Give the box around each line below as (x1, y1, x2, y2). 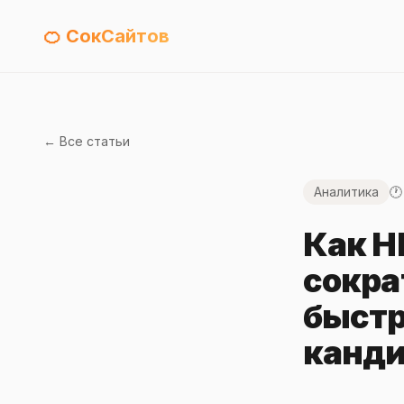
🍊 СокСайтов (43, 25, 170, 47)
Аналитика (314, 184, 379, 199)
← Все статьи (43, 133, 130, 149)
